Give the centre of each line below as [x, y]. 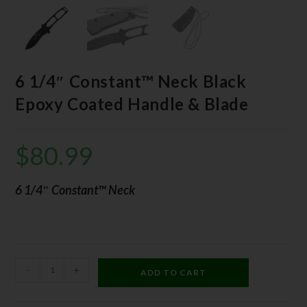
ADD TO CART [174, 272]
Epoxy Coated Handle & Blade [132, 103]
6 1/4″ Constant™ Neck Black [131, 81]
